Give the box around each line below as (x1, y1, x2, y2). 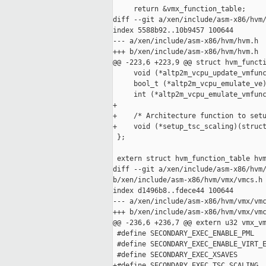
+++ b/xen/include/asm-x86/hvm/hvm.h (113, 47, 258, 56)
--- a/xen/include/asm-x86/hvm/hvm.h (113, 37, 258, 46)
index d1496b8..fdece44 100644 (113, 186, 233, 195)
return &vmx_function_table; (113, 5, 246, 14)
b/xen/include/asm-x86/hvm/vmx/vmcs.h (113, 176, 262, 185)
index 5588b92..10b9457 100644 (113, 26, 233, 35)
